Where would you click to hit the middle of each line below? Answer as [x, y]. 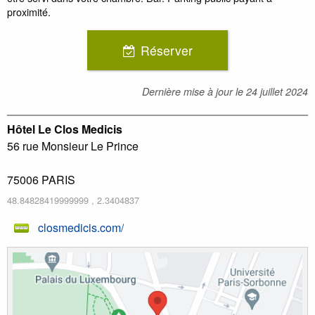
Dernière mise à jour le [194, 91]
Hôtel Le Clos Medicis [65, 129]
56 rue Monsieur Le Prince [73, 146]
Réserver [166, 50]
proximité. [29, 12]
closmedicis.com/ [81, 228]
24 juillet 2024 [277, 91]
